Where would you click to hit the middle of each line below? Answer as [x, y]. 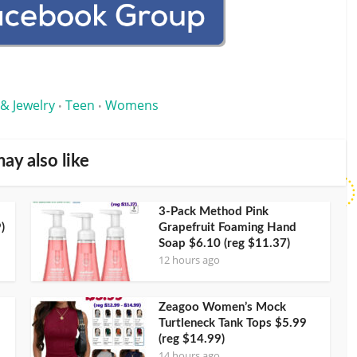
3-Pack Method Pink [214, 211]
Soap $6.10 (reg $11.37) [224, 243]
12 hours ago [189, 259]
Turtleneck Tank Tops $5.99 [233, 323]
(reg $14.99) [192, 339]
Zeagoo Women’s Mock [222, 307]
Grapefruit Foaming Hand [228, 227]
